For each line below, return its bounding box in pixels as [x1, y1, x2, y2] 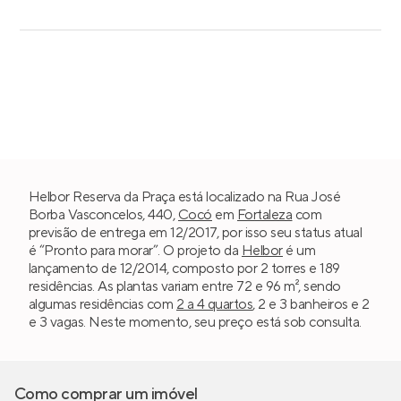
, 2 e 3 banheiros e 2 [252, 294, 370, 313]
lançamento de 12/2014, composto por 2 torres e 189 [29, 259, 340, 277]
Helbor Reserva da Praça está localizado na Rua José [29, 187, 341, 206]
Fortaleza [236, 205, 293, 224]
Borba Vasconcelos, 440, [29, 205, 178, 224]
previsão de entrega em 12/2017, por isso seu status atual [29, 223, 363, 242]
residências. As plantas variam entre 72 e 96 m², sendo [29, 277, 341, 295]
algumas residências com [29, 294, 176, 313]
